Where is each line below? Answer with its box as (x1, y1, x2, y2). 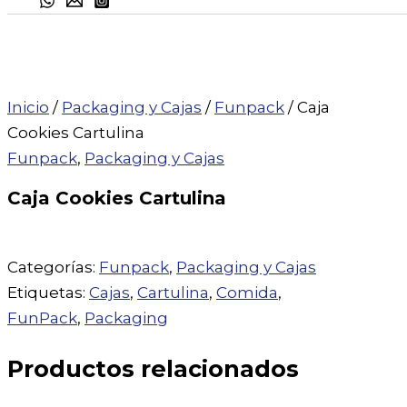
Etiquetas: (7, 283, 89, 303)
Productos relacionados (7, 354, 299, 383)
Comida (216, 283, 278, 303)
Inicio (7, 98, 49, 117)
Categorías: (7, 258, 99, 277)
